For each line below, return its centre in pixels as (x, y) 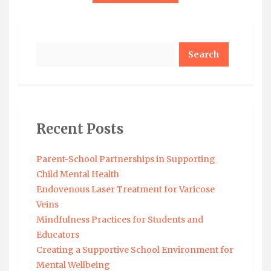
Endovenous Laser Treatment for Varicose (126, 189)
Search (51, 47)
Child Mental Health (78, 174)
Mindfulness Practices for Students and (120, 219)
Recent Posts (80, 129)
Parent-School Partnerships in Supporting (126, 159)
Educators (58, 234)
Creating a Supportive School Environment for (135, 250)
